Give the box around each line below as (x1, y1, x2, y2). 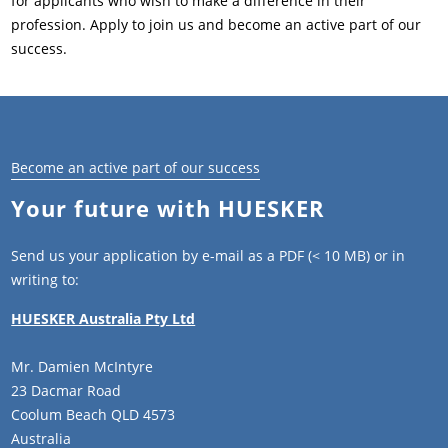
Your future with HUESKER (11, 192, 326, 223)
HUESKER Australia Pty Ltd (11, 309, 196, 328)
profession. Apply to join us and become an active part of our (11, 14, 422, 34)
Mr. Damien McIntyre (11, 357, 154, 376)
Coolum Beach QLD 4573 (11, 405, 176, 424)
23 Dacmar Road (11, 381, 122, 400)
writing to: (11, 270, 80, 289)
